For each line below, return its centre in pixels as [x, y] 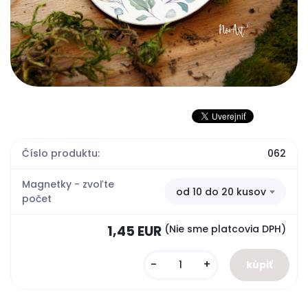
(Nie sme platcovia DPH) [225, 229]
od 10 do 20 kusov [221, 191]
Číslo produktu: [61, 154]
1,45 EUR [134, 231]
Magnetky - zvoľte [68, 184]
